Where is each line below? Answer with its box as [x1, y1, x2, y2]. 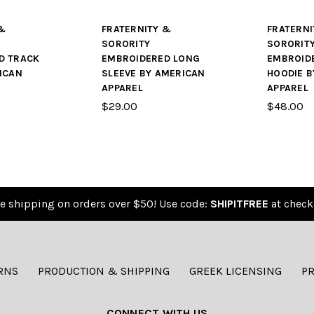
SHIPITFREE [210, 197, 268, 211]
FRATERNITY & [102, 23, 171, 36]
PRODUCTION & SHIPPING [37, 264, 170, 278]
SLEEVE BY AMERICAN [102, 67, 205, 80]
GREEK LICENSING [189, 264, 282, 278]
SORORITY [102, 38, 150, 50]
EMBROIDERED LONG [102, 53, 200, 65]
